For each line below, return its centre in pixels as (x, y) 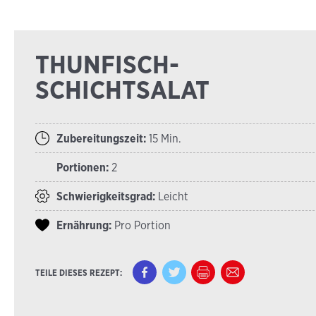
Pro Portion (141, 225)
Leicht (172, 196)
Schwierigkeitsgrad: (106, 196)
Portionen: (83, 167)
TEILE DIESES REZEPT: (79, 272)
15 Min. (164, 138)
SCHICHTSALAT (122, 90)
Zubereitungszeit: (101, 138)
